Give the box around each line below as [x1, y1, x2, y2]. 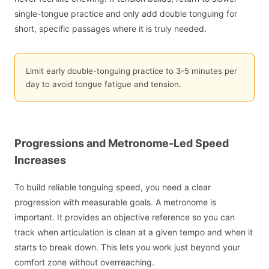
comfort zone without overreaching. [14, 256, 154, 267]
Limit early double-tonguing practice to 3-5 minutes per [25, 65, 237, 76]
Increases [14, 154, 66, 167]
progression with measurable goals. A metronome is [14, 196, 216, 207]
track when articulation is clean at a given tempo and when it [14, 226, 253, 237]
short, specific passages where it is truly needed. [14, 23, 207, 34]
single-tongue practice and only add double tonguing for [14, 8, 237, 19]
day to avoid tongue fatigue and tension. [25, 79, 181, 89]
